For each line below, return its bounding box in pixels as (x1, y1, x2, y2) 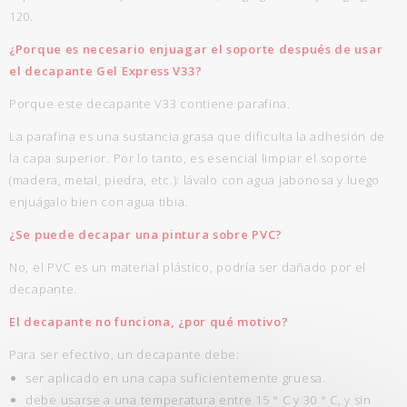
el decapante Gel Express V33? (9, 63, 203, 79)
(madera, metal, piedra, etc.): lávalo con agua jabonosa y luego (9, 172, 381, 188)
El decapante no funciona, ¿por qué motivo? (9, 313, 289, 330)
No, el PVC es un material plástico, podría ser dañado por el (9, 259, 367, 275)
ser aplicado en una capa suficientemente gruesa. (25, 370, 326, 386)
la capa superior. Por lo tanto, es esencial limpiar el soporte (9, 150, 368, 166)
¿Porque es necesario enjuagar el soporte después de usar (9, 41, 383, 57)
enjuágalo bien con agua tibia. (9, 194, 188, 210)
